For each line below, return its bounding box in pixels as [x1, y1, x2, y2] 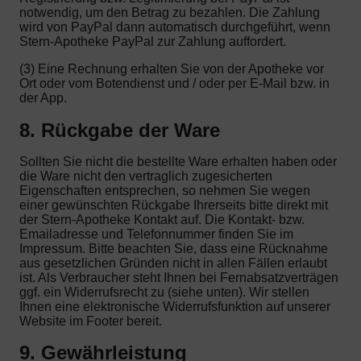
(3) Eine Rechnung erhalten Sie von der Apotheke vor [19, 62, 324, 77]
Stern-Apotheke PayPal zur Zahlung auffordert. [19, 35, 286, 49]
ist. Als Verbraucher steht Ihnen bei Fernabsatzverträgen [19, 270, 338, 284]
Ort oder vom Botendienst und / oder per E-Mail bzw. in [19, 77, 330, 91]
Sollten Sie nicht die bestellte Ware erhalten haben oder [19, 154, 337, 168]
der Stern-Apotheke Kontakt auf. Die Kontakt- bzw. [19, 212, 305, 226]
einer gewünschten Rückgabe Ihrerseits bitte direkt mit [19, 197, 328, 212]
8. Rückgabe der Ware [19, 118, 220, 141]
